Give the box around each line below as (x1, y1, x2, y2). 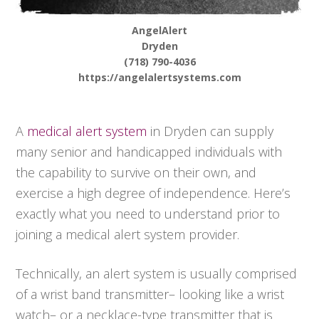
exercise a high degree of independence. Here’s (16, 184, 291, 202)
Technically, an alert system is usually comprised (16, 265, 298, 283)
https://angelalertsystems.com (78, 70, 241, 85)
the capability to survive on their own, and (16, 164, 257, 182)
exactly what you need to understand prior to (16, 205, 281, 223)
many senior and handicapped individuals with (16, 143, 283, 161)
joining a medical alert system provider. (16, 226, 240, 244)
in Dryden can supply (147, 122, 274, 140)
